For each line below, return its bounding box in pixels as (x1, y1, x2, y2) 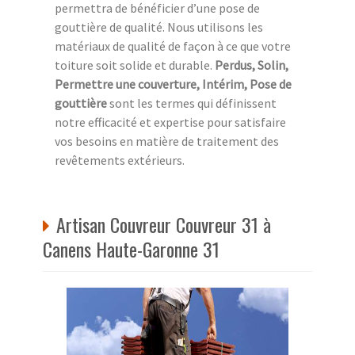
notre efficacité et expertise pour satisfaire (55, 113, 286, 130)
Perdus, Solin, (215, 56, 288, 73)
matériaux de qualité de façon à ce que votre (55, 37, 291, 54)
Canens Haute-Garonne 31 (43, 234, 219, 263)
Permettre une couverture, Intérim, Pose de (55, 75, 292, 92)
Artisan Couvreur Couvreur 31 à (56, 209, 271, 239)
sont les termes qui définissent (107, 94, 277, 111)
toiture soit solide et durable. (55, 56, 215, 73)
